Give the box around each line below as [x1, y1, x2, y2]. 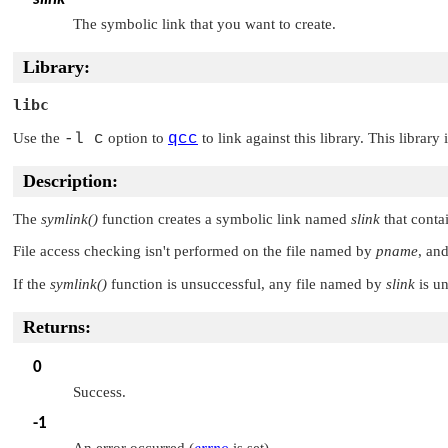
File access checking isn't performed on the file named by [13, 243, 376, 260]
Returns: [23, 316, 91, 337]
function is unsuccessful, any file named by [107, 275, 386, 292]
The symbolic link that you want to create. [73, 16, 336, 32]
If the [13, 275, 50, 292]
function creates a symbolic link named [98, 210, 351, 227]
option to [104, 129, 168, 146]
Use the [13, 129, 64, 146]
